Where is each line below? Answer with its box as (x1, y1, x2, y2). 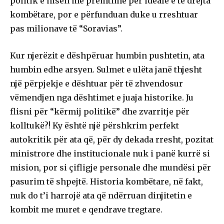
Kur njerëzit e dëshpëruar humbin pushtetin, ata (10, 50, 204, 61)
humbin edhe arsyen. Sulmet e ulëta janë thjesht (10, 64, 202, 75)
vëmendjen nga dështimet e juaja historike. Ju (10, 92, 193, 103)
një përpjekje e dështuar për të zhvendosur (10, 78, 183, 89)
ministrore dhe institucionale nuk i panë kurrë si (10, 148, 210, 159)
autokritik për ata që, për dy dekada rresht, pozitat (10, 134, 213, 145)
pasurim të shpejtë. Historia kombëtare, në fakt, (10, 176, 203, 187)
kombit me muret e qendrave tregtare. (10, 204, 162, 215)
